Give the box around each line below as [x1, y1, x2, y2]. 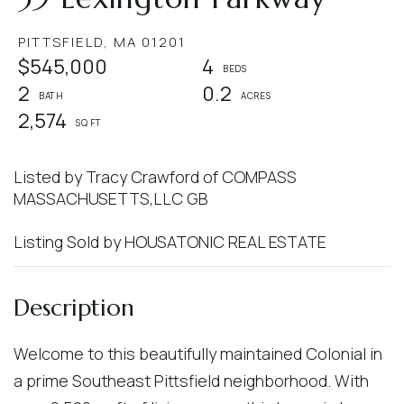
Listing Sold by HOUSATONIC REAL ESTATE [14, 230, 326, 252]
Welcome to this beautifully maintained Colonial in [14, 342, 382, 364]
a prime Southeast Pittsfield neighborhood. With [14, 369, 369, 391]
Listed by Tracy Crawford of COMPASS [14, 165, 297, 188]
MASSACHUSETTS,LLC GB [14, 187, 207, 209]
